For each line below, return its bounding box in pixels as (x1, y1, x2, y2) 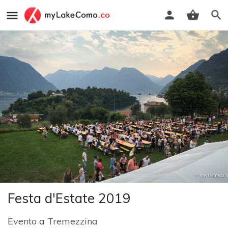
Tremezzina (47, 215, 98, 227)
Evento (8, 215, 37, 227)
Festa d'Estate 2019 (8, 189, 131, 207)
